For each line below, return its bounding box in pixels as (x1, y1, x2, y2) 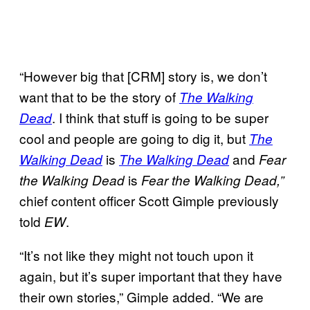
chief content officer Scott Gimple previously (19, 190, 279, 210)
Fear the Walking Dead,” (141, 170, 284, 189)
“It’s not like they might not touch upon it (19, 245, 253, 264)
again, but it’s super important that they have (19, 266, 282, 285)
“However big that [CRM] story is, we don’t (19, 66, 267, 85)
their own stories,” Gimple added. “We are (19, 286, 264, 306)
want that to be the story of (19, 86, 179, 106)
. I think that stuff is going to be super (52, 107, 268, 127)
